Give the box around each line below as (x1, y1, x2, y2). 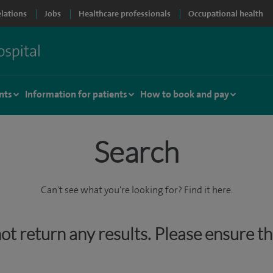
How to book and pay (140, 88, 229, 100)
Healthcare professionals (79, 9, 171, 18)
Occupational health (188, 9, 263, 18)
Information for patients (25, 88, 127, 100)
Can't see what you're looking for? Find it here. (40, 185, 233, 196)
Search (94, 133, 179, 169)
